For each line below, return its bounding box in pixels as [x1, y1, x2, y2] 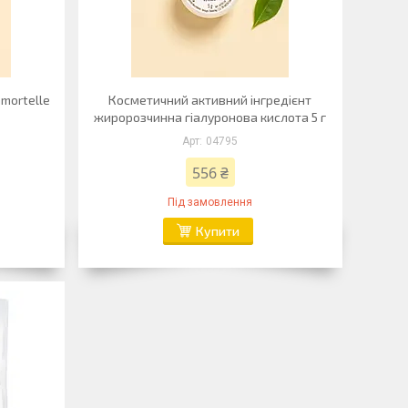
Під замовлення [168, 196, 253, 209]
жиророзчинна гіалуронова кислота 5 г [94, 109, 327, 125]
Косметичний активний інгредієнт [108, 92, 312, 107]
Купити [195, 223, 240, 239]
